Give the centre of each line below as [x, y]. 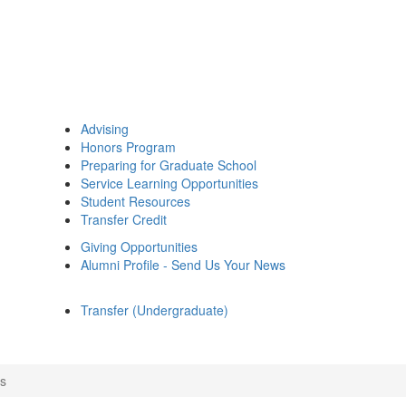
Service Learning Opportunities [169, 183]
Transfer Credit [124, 219]
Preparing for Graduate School [169, 165]
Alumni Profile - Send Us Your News [183, 265]
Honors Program [128, 147]
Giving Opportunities [139, 246]
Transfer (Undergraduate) [155, 310]
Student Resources [135, 201]
